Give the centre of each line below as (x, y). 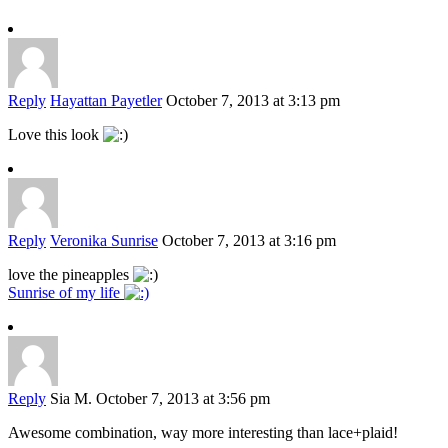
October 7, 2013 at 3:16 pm (249, 241)
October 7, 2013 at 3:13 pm (253, 101)
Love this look (55, 135)
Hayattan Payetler (106, 101)
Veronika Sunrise (104, 241)
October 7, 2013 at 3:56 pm (183, 399)
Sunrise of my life (66, 293)
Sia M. (71, 399)
